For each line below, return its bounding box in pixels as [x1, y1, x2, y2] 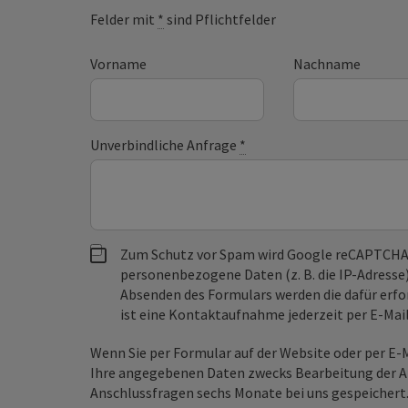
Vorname [90, 55, 148, 74]
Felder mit [90, 10, 158, 29]
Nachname [292, 55, 361, 74]
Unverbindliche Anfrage [90, 136, 240, 155]
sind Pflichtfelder [164, 10, 277, 29]
